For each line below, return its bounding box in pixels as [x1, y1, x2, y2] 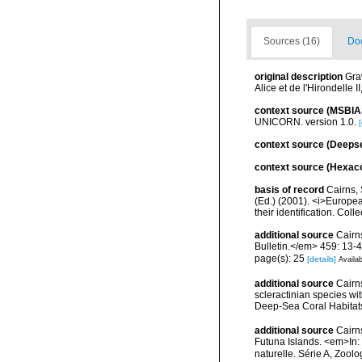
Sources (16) [263, 36, 320, 47]
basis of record [255, 184, 324, 196]
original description [255, 71, 343, 82]
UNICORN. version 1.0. [255, 116, 356, 128]
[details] [307, 254, 336, 263]
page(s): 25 [255, 252, 307, 264]
